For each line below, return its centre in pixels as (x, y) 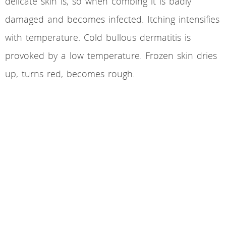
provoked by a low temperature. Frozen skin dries (111, 56)
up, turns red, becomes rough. (70, 74)
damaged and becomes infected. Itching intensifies (112, 19)
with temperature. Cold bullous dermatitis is (98, 38)
